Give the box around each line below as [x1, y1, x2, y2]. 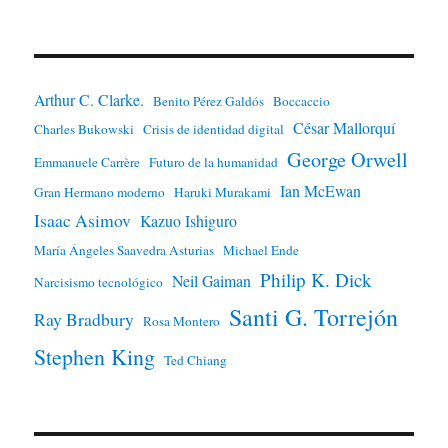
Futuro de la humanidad [149, 153, 279, 172]
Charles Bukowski [34, 120, 135, 139]
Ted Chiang [164, 351, 228, 370]
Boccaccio [273, 92, 331, 111]
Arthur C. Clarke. [34, 89, 145, 111]
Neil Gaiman [172, 270, 252, 292]
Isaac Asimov [34, 208, 132, 233]
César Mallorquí [293, 117, 396, 139]
